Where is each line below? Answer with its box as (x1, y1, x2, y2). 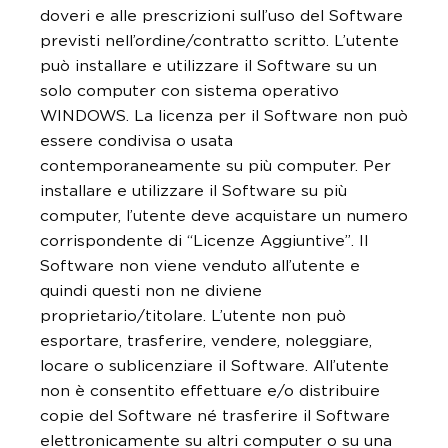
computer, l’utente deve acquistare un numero (40, 208, 408, 224)
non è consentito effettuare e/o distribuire (40, 383, 380, 399)
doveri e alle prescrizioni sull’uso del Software (40, 8, 403, 24)
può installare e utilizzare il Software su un (40, 58, 377, 74)
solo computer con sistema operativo (40, 83, 339, 99)
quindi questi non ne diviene (40, 283, 262, 299)
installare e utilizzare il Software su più (40, 183, 347, 199)
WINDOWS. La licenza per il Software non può (40, 108, 408, 124)
